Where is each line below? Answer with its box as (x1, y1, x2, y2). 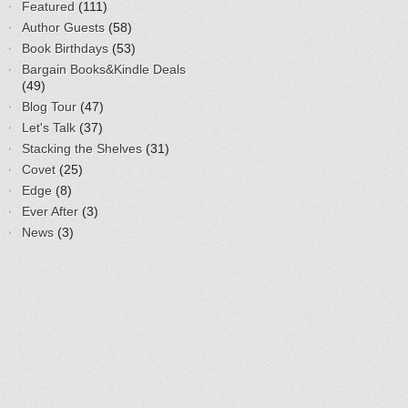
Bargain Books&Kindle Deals (22, 62, 186, 76)
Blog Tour (22, 99, 76, 114)
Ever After (22, 204, 78, 219)
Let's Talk (22, 120, 76, 135)
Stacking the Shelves (22, 141, 142, 156)
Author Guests (22, 20, 105, 35)
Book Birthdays (22, 41, 108, 56)
